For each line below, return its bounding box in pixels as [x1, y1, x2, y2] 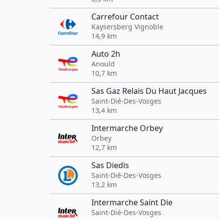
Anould [91, 59, 115, 68]
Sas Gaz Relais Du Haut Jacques [91, 86, 207, 96]
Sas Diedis [91, 160, 129, 171]
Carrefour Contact [91, 11, 159, 22]
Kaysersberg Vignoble [91, 22, 163, 31]
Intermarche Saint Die [91, 197, 173, 208]
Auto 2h [91, 48, 120, 59]
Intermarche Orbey [91, 123, 163, 133]
